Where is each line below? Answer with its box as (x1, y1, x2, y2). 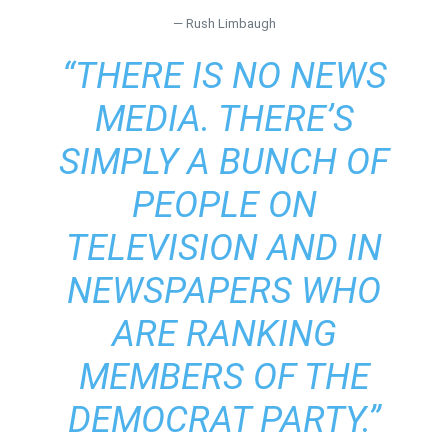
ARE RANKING (111, 312, 337, 355)
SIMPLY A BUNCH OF (59, 140, 389, 183)
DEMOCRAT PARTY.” (67, 398, 381, 441)
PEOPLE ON (131, 183, 317, 226)
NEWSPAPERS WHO (67, 269, 381, 312)
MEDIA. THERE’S (94, 97, 354, 140)
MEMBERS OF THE (78, 355, 370, 398)
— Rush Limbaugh (172, 15, 276, 31)
